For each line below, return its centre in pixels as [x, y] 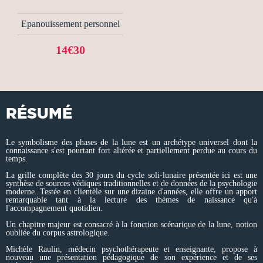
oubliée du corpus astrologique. [58, 232]
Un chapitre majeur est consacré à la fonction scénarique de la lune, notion [131, 224]
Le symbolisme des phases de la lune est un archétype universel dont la [131, 142]
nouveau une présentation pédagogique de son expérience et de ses [131, 257]
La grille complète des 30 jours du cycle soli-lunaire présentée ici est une [131, 175]
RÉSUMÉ [39, 113]
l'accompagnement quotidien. [54, 208]
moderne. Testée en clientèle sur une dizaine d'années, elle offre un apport [131, 191]
